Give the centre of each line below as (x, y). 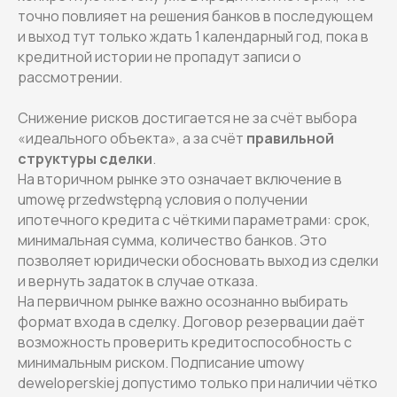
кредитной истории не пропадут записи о (160, 56)
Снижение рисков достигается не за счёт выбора (187, 117)
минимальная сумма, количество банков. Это (172, 240)
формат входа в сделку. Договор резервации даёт (191, 321)
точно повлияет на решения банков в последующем (195, 16)
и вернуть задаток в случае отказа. (138, 280)
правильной (290, 138)
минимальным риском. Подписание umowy (161, 362)
